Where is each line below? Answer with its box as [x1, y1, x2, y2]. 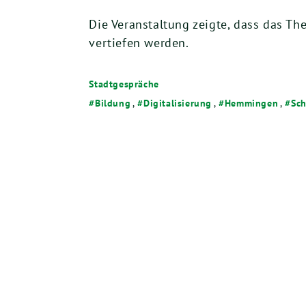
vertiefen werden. [89, 34, 189, 51]
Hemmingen [224, 96, 279, 109]
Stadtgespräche [89, 76, 159, 90]
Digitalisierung [143, 96, 212, 109]
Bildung [94, 96, 131, 109]
